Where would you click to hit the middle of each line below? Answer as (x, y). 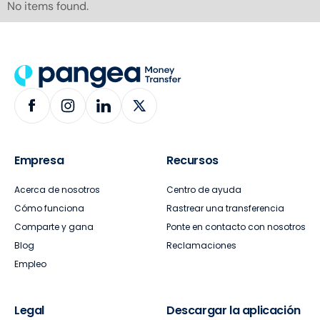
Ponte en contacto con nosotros (236, 227)
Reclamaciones (201, 246)
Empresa (39, 161)
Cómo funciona (49, 209)
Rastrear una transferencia (225, 209)
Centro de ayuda (204, 190)
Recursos (192, 161)
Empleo (30, 264)
